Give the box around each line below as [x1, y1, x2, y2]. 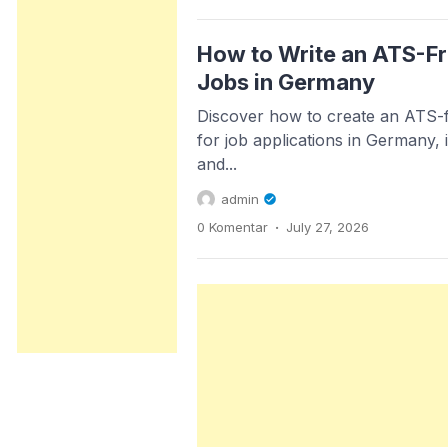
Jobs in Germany [197, 68, 375, 95]
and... [197, 153, 237, 174]
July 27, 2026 [286, 218, 369, 235]
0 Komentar [197, 218, 268, 235]
